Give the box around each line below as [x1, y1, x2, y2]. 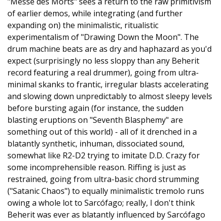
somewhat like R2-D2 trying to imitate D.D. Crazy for [7, 150, 200, 161]
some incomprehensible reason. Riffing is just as [7, 162, 186, 173]
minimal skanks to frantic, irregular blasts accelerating [7, 79, 209, 90]
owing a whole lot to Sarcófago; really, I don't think [7, 197, 195, 208]
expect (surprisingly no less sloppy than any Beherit [7, 55, 199, 66]
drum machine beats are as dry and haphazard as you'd [7, 43, 212, 54]
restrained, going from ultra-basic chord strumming [7, 174, 199, 184]
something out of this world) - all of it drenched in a [7, 126, 197, 137]
